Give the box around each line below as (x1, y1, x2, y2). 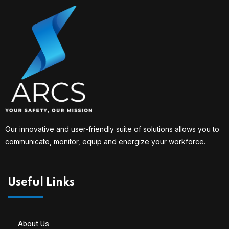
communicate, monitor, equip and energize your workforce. (5, 137, 205, 146)
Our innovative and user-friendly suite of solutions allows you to (5, 125, 219, 134)
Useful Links (8, 177, 75, 189)
